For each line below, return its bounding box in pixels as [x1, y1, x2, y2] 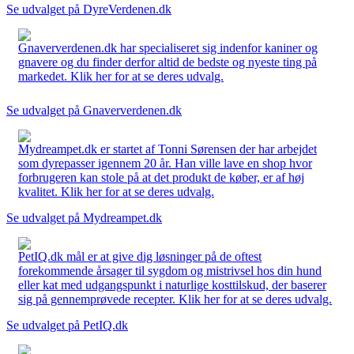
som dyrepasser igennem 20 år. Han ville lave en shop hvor [18, 156, 312, 170]
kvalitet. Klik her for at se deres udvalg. [18, 184, 214, 198]
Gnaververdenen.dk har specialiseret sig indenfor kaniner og [18, 40, 318, 55]
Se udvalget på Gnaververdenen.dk [6, 103, 182, 117]
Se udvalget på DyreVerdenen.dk [6, 2, 171, 16]
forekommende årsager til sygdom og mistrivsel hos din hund [18, 263, 322, 277]
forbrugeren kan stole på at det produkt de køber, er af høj [18, 170, 304, 184]
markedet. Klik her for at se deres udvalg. [18, 69, 224, 83]
